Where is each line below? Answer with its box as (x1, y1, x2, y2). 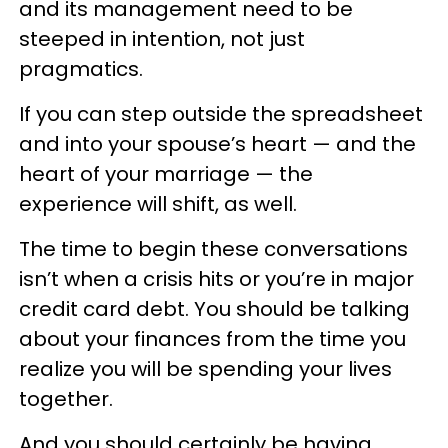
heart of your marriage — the (19, 159, 313, 188)
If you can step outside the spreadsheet (19, 99, 423, 128)
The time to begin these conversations (19, 234, 408, 263)
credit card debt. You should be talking (19, 294, 410, 323)
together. (19, 384, 113, 413)
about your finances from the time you (19, 324, 406, 353)
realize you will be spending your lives (19, 354, 392, 383)
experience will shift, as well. (19, 189, 297, 218)
